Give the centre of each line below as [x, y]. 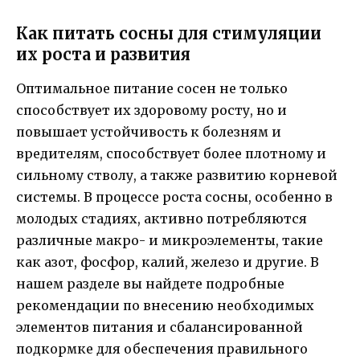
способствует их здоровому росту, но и [151, 110]
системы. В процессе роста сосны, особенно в [174, 197]
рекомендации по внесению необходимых [165, 306]
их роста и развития [103, 55]
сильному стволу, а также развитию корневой [177, 176]
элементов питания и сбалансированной [160, 327]
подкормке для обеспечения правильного [162, 349]
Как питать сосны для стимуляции [169, 34]
